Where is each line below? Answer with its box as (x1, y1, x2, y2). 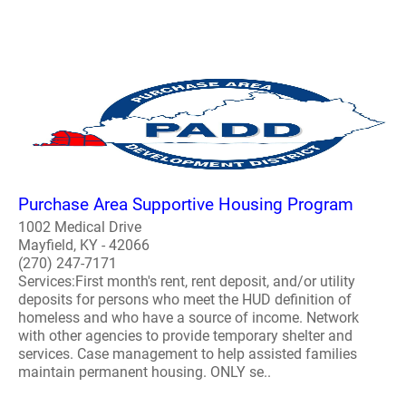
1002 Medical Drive (18, 218, 141, 237)
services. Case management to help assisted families (18, 345, 357, 363)
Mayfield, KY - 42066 (18, 237, 150, 255)
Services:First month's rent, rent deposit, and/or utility (18, 273, 355, 291)
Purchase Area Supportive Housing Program (18, 194, 353, 216)
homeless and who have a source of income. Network (18, 309, 359, 327)
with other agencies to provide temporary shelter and (18, 327, 353, 345)
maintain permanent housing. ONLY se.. (18, 363, 271, 382)
